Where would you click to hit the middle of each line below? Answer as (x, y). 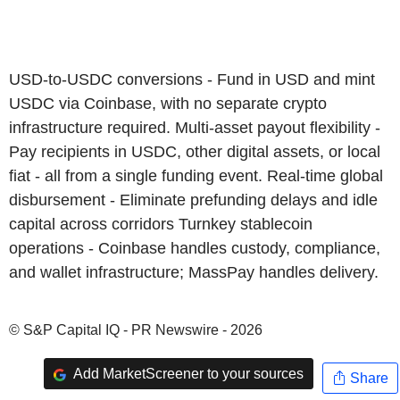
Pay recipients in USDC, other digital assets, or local (195, 152)
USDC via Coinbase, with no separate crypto (168, 104)
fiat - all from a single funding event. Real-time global (196, 176)
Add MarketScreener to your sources (187, 373)
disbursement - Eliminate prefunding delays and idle (193, 200)
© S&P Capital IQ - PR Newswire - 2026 (136, 330)
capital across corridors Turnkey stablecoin (161, 224)
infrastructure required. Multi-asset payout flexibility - (195, 128)
